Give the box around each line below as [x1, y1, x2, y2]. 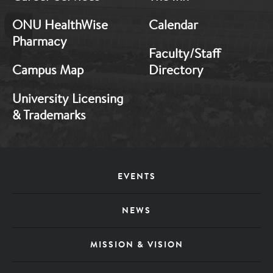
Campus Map [12, 61, 83, 79]
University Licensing [12, 90, 123, 107]
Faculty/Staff [149, 44, 221, 62]
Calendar [149, 16, 198, 34]
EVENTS [117, 170, 156, 183]
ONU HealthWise [12, 16, 108, 34]
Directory [149, 61, 204, 79]
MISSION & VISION [90, 238, 183, 251]
